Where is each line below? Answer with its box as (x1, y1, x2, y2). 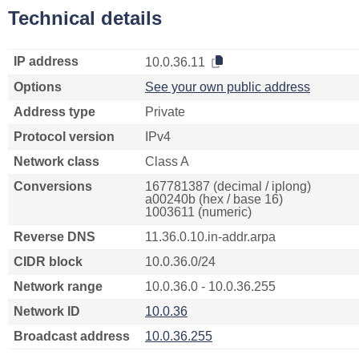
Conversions (14, 179, 92, 193)
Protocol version (14, 130, 115, 143)
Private (145, 105, 185, 119)
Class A (145, 155, 189, 168)
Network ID (14, 305, 80, 318)
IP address (14, 54, 79, 68)
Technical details (8, 7, 162, 29)
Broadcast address (14, 329, 130, 343)
